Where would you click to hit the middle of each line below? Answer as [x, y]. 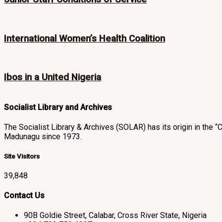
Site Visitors [22, 156]
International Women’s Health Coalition [84, 38]
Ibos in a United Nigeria [53, 78]
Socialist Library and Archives [58, 108]
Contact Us [24, 196]
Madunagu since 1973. [43, 137]
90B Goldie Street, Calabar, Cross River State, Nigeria [115, 216]
